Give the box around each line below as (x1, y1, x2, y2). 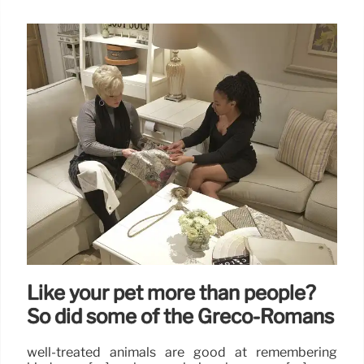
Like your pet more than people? (27, 281, 316, 305)
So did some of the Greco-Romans (27, 305, 334, 329)
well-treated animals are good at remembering (27, 344, 337, 360)
